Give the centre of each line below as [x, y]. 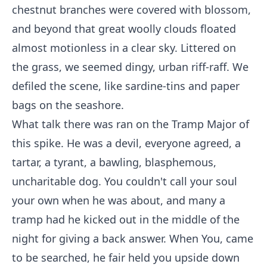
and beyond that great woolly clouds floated [124, 29]
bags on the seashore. [68, 105]
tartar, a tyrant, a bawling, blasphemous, [114, 162]
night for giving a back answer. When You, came [133, 238]
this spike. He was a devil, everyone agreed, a [126, 143]
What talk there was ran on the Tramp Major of [131, 124]
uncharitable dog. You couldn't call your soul [125, 181]
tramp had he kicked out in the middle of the [126, 219]
